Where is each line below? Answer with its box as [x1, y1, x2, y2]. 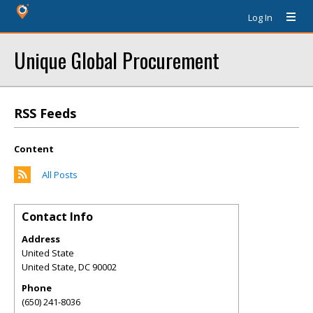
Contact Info [22, 209, 93, 224]
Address [22, 233, 60, 245]
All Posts [42, 168, 78, 181]
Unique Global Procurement [14, 45, 219, 75]
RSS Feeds [14, 105, 76, 122]
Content [14, 143, 54, 155]
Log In [248, 11, 272, 24]
